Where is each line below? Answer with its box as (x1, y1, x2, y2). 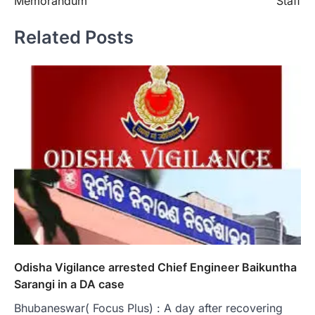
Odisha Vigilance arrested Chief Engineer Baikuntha (14, 259, 297, 274)
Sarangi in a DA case (14, 276, 124, 291)
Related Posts (14, 26, 134, 49)
